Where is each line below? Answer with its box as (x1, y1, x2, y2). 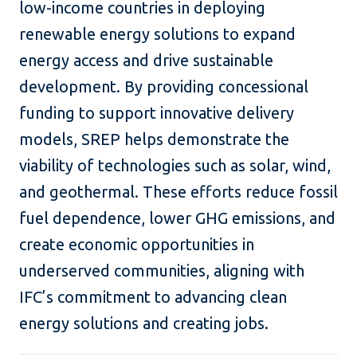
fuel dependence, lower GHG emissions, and (19, 209, 335, 228)
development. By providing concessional (19, 77, 308, 96)
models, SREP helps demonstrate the (19, 130, 289, 149)
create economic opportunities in (19, 235, 254, 254)
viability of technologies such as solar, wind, (19, 156, 331, 175)
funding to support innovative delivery (19, 104, 294, 123)
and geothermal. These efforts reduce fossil (19, 182, 338, 202)
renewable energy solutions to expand (19, 25, 296, 44)
